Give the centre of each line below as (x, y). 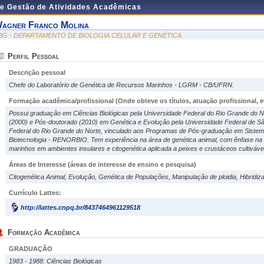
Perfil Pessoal (34, 56)
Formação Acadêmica (44, 232)
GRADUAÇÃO (31, 249)
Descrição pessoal (37, 72)
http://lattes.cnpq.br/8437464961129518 (80, 207)
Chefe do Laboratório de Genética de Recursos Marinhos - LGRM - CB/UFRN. (121, 85)
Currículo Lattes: (35, 193)
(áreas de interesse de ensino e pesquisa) (132, 164)
